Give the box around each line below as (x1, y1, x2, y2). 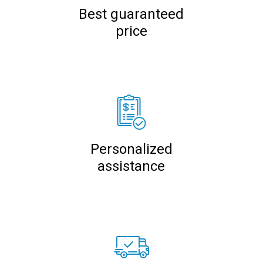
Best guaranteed (79, 5, 184, 22)
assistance (97, 157, 166, 174)
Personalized (90, 140, 173, 157)
